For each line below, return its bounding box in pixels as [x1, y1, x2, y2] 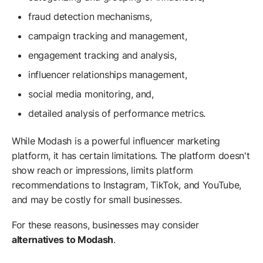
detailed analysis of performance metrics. [28, 107, 205, 120]
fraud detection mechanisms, [28, 11, 155, 23]
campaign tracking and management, [28, 30, 190, 42]
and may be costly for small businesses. [12, 194, 185, 206]
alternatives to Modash [12, 234, 113, 246]
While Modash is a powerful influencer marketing [12, 135, 220, 147]
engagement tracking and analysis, [28, 49, 180, 62]
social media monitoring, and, [28, 88, 154, 100]
